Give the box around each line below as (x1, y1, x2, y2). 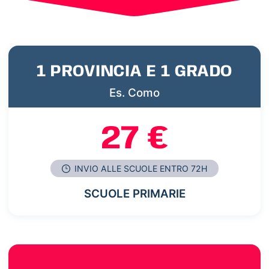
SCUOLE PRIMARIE (83, 186, 186, 201)
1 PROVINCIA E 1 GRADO (37, 63, 232, 81)
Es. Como (109, 86, 160, 100)
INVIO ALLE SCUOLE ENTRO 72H (72, 163, 208, 174)
